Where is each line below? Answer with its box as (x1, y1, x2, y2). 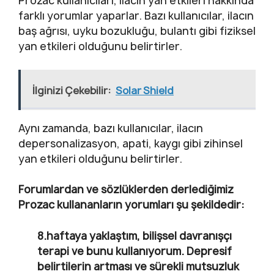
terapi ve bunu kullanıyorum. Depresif (37, 243, 232, 258)
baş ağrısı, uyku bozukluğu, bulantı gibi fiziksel (18, 24, 256, 39)
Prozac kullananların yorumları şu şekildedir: (18, 198, 245, 212)
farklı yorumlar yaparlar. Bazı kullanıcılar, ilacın (18, 9, 254, 23)
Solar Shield (116, 83, 174, 97)
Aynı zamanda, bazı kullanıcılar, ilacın (18, 120, 203, 135)
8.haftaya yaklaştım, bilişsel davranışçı (37, 228, 232, 243)
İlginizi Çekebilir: (32, 83, 111, 97)
